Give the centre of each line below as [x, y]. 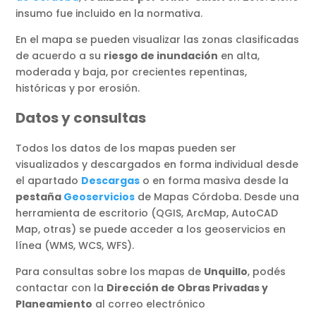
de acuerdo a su [60, 55]
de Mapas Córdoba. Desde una [217, 196]
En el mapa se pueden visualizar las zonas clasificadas [158, 39]
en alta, [239, 55]
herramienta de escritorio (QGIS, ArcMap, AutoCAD [147, 213]
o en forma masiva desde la [214, 180]
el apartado [49, 180]
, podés [267, 271]
